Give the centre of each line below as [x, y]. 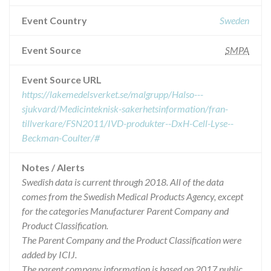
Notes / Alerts [53, 167]
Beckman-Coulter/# [61, 138]
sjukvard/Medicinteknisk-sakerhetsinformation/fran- [125, 109]
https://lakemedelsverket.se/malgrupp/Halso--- [113, 94]
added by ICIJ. [49, 254]
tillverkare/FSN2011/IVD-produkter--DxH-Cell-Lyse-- [128, 123]
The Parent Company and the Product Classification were [132, 240]
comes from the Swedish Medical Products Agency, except [132, 196]
